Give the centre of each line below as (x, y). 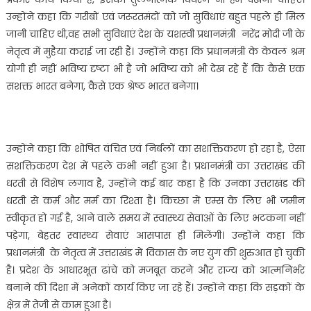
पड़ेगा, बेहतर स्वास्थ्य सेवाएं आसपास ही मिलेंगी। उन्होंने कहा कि (155, 236)
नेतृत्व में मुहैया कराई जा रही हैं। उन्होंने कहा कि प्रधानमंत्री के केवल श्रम (155, 52)
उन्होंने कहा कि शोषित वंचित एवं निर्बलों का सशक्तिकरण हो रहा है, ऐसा (155, 149)
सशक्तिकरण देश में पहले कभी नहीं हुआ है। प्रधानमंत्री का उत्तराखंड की (155, 166)
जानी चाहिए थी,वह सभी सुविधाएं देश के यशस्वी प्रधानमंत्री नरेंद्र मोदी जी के (155, 34)
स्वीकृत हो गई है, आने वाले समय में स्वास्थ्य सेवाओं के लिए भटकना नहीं (155, 218)
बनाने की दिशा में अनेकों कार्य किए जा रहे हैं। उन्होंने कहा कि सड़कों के (155, 288)
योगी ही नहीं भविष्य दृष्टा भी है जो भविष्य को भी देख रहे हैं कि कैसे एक (155, 69)
